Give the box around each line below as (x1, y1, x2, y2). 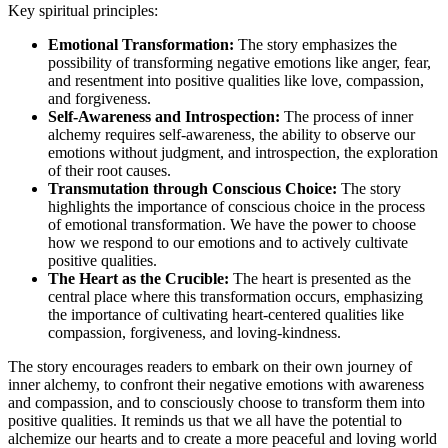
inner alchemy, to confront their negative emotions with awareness (8, 375, 424, 393)
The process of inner (280, 107, 413, 125)
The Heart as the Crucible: (48, 269, 229, 287)
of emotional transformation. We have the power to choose (48, 215, 416, 233)
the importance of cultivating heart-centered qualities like (48, 305, 404, 323)
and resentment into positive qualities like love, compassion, (48, 71, 424, 89)
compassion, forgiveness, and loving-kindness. (48, 323, 341, 341)
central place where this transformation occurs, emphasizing (48, 287, 423, 305)
